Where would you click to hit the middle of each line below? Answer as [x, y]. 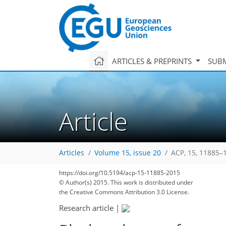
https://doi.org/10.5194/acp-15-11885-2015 [120, 173]
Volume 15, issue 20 [128, 153]
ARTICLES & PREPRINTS [153, 61]
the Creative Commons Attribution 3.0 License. [124, 192]
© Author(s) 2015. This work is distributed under [126, 182]
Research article [86, 208]
